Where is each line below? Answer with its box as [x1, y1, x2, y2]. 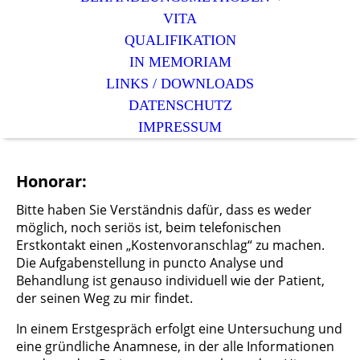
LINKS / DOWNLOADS [106, 76, 254, 92]
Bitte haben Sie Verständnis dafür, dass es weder [16, 201, 312, 219]
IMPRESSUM [138, 119, 222, 135]
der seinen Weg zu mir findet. [16, 289, 196, 308]
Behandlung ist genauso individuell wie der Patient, [16, 272, 325, 290]
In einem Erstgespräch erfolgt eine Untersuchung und [16, 320, 342, 338]
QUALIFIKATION [124, 32, 236, 48]
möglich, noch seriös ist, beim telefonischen [16, 219, 281, 237]
